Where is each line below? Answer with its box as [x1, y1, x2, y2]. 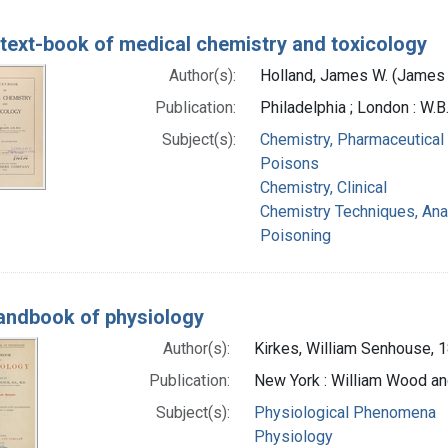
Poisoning [259, 225, 331, 245]
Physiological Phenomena [253, 402, 436, 422]
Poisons [259, 153, 319, 173]
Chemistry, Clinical [259, 177, 387, 197]
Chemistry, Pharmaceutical [259, 129, 444, 149]
